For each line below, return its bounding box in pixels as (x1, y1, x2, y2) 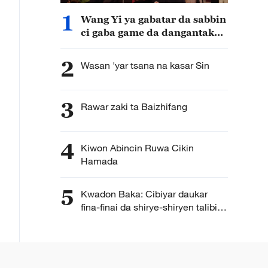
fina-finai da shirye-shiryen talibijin (81, 201, 227, 213)
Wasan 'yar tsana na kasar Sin (81, 59, 209, 71)
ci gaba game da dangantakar (81, 27, 225, 38)
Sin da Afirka (81, 40, 145, 51)
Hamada (81, 155, 118, 167)
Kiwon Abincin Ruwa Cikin (81, 142, 194, 154)
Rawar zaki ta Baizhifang (81, 100, 187, 112)
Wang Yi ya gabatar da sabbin (81, 14, 226, 25)
